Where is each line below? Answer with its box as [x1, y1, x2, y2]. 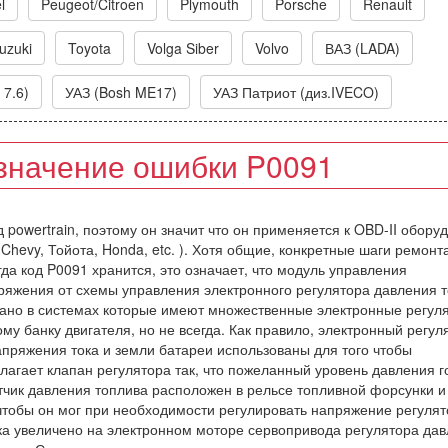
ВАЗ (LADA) [325, 38, 400, 58]
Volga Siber [147, 38, 219, 58]
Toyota [68, 38, 111, 58]
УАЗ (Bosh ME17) [65, 82, 177, 102]
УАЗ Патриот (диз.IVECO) [213, 82, 379, 102]
